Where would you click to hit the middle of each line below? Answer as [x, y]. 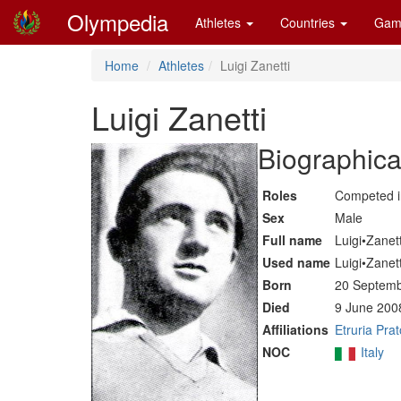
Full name [292, 240]
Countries [309, 22]
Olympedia [118, 22]
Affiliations [295, 329]
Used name [296, 262]
